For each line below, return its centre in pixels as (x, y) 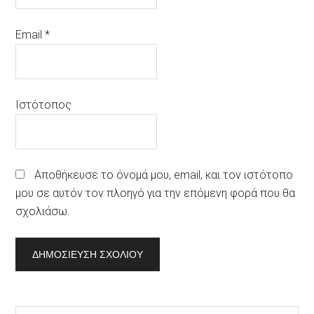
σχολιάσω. (43, 212)
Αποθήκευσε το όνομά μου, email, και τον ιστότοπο (164, 175)
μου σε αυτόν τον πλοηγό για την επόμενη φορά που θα (156, 193)
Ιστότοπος (44, 105)
